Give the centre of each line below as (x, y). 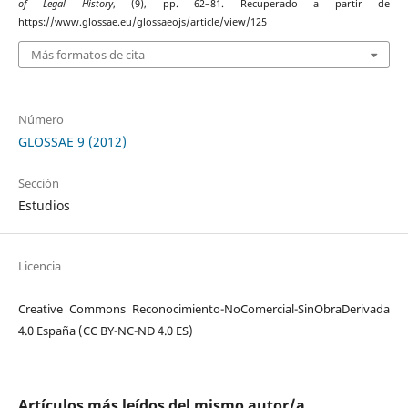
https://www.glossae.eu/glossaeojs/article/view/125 (142, 22)
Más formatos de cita (87, 54)
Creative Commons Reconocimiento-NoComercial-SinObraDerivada (204, 308)
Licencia (39, 265)
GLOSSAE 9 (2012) (72, 141)
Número (41, 119)
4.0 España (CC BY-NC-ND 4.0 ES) (105, 330)
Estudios (44, 205)
